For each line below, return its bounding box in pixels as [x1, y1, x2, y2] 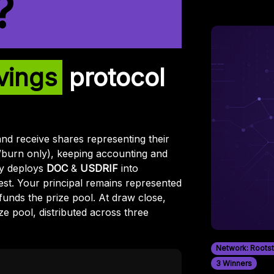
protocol [62, 62, 165, 93]
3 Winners [215, 258, 252, 268]
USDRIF [80, 162, 118, 175]
